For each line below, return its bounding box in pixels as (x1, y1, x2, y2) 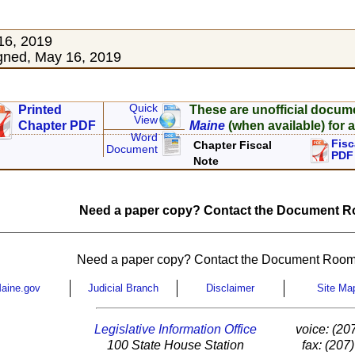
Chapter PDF (18, 119, 97, 133)
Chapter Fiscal (193, 139, 273, 152)
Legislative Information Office (94, 323, 258, 337)
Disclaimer (206, 282, 254, 295)
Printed (18, 103, 63, 117)
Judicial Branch (88, 282, 158, 295)
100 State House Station (107, 338, 245, 353)
